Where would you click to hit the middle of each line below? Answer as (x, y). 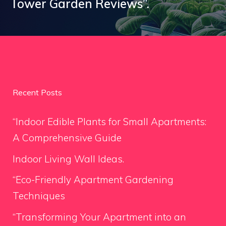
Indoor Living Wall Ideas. (68, 159)
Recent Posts (37, 92)
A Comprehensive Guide (67, 138)
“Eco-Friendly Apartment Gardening (93, 180)
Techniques (39, 196)
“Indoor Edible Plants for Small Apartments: (109, 122)
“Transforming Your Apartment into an (99, 217)
